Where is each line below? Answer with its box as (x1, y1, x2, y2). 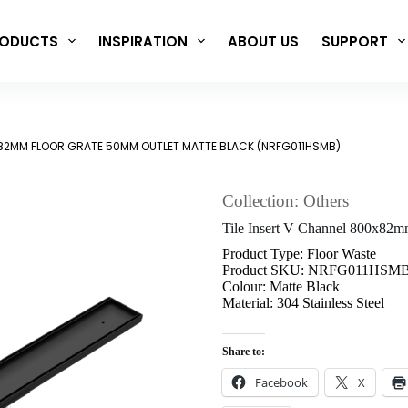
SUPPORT (321, 31, 388, 51)
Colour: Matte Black (222, 279, 340, 295)
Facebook (255, 374, 308, 392)
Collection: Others (222, 191, 349, 211)
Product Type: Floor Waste (222, 246, 376, 262)
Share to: (222, 345, 265, 359)
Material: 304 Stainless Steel (222, 295, 384, 311)
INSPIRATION (97, 31, 188, 51)
